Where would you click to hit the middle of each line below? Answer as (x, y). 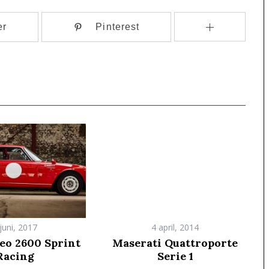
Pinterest (118, 26)
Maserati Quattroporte (175, 243)
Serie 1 (175, 256)
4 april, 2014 (175, 227)
